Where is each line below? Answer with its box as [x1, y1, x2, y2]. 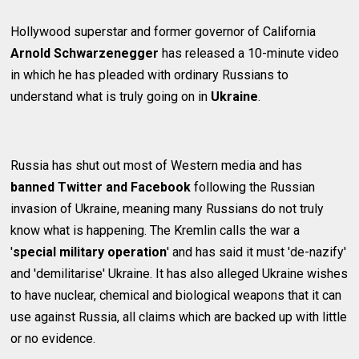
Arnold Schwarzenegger [10, 46, 159, 62]
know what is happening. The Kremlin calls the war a [10, 223, 301, 239]
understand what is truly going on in [10, 89, 212, 105]
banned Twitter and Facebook [10, 179, 192, 196]
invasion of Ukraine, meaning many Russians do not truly [10, 201, 325, 217]
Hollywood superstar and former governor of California [10, 24, 317, 40]
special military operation [13, 244, 167, 260]
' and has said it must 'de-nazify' [167, 244, 347, 260]
